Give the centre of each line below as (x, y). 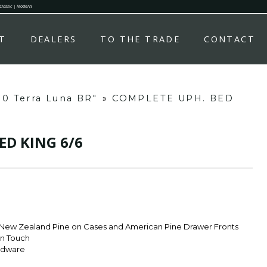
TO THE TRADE (140, 39)
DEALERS (53, 39)
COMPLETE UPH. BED (173, 98)
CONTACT (229, 39)
